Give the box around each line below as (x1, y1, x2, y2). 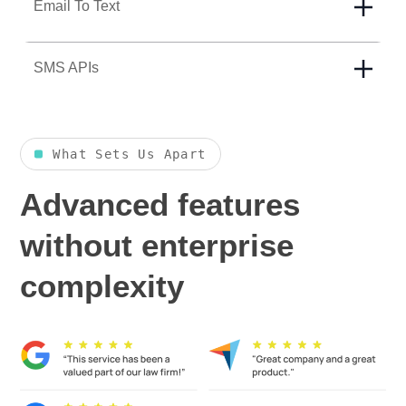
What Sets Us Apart (53, 146, 207, 161)
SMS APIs (34, 60, 100, 76)
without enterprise (20, 227, 295, 263)
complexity (20, 267, 185, 304)
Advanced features (20, 186, 301, 222)
